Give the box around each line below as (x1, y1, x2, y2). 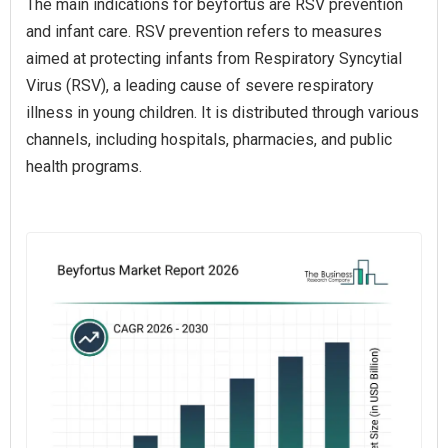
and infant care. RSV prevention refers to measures (26, 22, 382, 41)
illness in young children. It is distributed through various (26, 103, 419, 122)
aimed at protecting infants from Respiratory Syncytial (26, 49, 402, 68)
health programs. (26, 157, 142, 176)
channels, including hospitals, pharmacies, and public (26, 130, 392, 149)
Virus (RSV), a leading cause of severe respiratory (26, 76, 374, 95)
